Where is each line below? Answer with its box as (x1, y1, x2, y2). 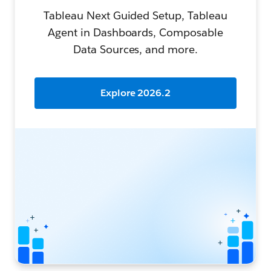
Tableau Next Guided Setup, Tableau (43, 8, 228, 22)
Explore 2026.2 (100, 86, 171, 99)
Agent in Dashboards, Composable (47, 25, 224, 39)
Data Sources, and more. (73, 42, 198, 56)
